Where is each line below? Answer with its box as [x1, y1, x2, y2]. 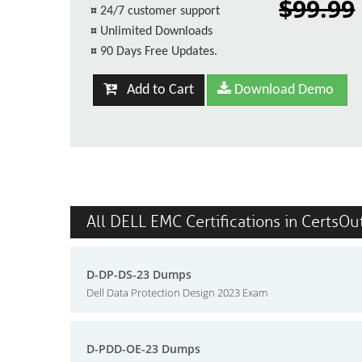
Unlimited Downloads [100, 25, 213, 38]
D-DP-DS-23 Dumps [86, 267, 192, 282]
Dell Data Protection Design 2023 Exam [86, 285, 267, 300]
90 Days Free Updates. [100, 45, 217, 58]
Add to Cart [116, 82, 194, 98]
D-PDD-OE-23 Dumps [86, 341, 200, 356]
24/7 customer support [100, 5, 220, 18]
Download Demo [230, 82, 334, 98]
